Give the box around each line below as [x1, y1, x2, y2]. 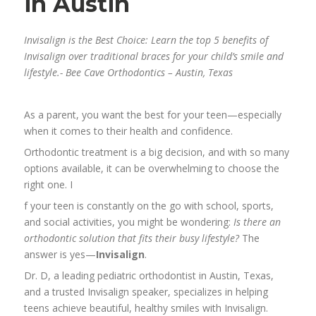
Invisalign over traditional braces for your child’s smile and [24, 49, 284, 63]
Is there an [233, 214, 281, 229]
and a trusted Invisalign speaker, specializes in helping [24, 284, 269, 298]
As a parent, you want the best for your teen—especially [24, 107, 282, 121]
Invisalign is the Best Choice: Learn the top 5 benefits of [24, 32, 269, 47]
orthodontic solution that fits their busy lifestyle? [24, 231, 240, 245]
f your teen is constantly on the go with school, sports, [24, 198, 274, 212]
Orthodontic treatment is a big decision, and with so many [24, 145, 290, 159]
